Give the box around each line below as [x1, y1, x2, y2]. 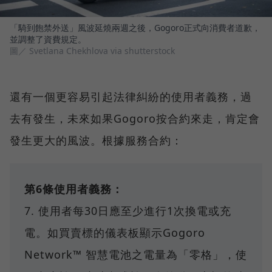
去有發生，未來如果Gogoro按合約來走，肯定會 [10, 111, 260, 126]
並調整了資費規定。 [10, 33, 86, 46]
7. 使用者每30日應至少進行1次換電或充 [24, 203, 231, 219]
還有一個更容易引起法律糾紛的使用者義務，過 [10, 89, 252, 104]
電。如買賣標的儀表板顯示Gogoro [24, 225, 205, 240]
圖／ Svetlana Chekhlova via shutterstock [10, 45, 175, 57]
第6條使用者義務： [24, 182, 123, 197]
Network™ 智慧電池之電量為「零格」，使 [24, 247, 247, 262]
